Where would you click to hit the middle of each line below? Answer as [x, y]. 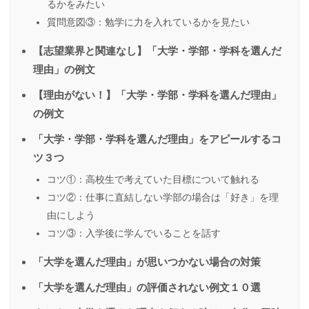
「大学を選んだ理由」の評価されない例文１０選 [147, 288]
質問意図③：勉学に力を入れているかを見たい [148, 22]
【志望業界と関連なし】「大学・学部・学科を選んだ [157, 51]
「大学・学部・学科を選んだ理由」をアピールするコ [157, 139]
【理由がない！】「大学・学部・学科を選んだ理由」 [157, 95]
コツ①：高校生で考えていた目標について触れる [153, 180]
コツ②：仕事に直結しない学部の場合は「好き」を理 [163, 198]
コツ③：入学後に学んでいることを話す [134, 233]
